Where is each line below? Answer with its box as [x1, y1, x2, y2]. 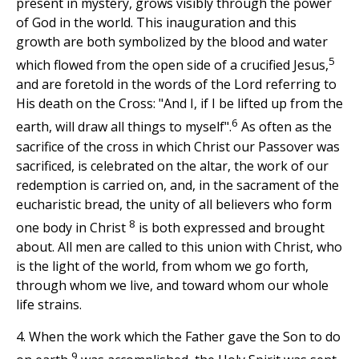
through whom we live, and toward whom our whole [16, 276, 329, 295]
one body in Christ [16, 219, 129, 237]
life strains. [16, 296, 82, 314]
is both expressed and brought [135, 219, 325, 237]
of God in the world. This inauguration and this [16, 14, 296, 32]
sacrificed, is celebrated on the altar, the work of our [16, 156, 329, 175]
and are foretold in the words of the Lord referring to [16, 75, 337, 94]
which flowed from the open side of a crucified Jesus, [16, 56, 329, 75]
